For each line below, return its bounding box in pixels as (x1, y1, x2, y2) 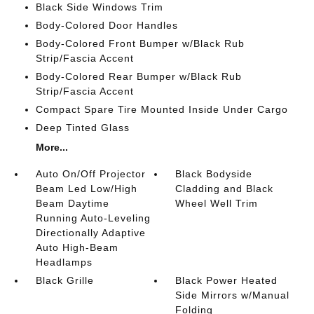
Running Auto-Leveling (35, 212, 151, 224)
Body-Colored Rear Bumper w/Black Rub (35, 70, 242, 82)
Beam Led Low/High (35, 182, 137, 194)
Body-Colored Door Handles (35, 19, 178, 31)
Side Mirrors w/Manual (175, 289, 290, 301)
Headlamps (35, 256, 93, 268)
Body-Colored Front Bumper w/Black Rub (35, 37, 245, 49)
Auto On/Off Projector (35, 168, 146, 179)
